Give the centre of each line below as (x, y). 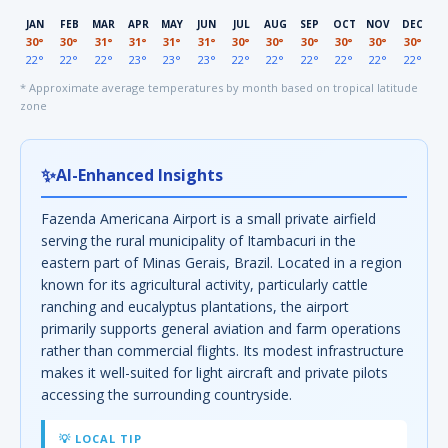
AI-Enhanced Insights (139, 174)
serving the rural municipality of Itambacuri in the (198, 240)
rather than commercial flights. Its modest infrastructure (222, 350)
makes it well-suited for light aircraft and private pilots (214, 372)
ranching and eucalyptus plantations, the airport (195, 306)
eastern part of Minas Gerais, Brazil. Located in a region (221, 262)
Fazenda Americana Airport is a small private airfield (208, 218)
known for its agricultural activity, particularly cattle (204, 284)
